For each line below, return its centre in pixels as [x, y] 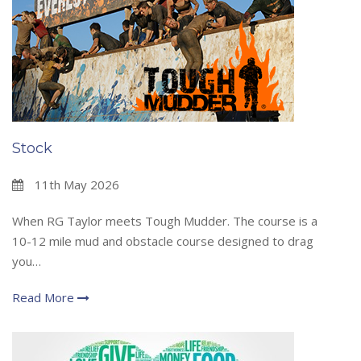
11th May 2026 [75, 185]
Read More [45, 298]
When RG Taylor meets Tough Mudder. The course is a [165, 221]
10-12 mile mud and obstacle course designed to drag [163, 241]
